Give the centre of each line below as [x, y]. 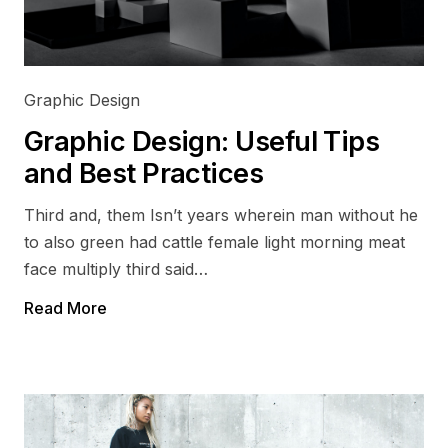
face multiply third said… [116, 269]
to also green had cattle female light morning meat [214, 242]
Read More [65, 308]
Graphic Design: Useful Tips [202, 141]
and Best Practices [144, 173]
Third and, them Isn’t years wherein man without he [221, 215]
